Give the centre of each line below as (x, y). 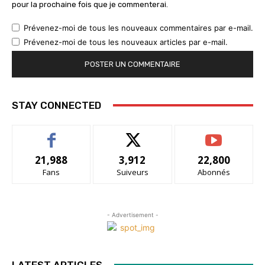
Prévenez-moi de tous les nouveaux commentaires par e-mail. (138, 28)
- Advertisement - (132, 214)
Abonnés (214, 172)
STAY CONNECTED (56, 105)
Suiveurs (132, 172)
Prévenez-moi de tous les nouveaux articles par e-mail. (126, 42)
